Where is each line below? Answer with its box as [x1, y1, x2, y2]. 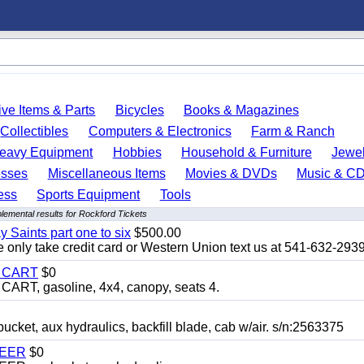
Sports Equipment [37, 188, 141, 201]
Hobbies [112, 145, 162, 159]
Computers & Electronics [88, 124, 232, 138]
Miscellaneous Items [47, 167, 166, 180]
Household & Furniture [180, 145, 312, 159]
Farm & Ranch [250, 124, 335, 138]
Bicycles [115, 103, 164, 117]
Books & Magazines [183, 103, 299, 117]
